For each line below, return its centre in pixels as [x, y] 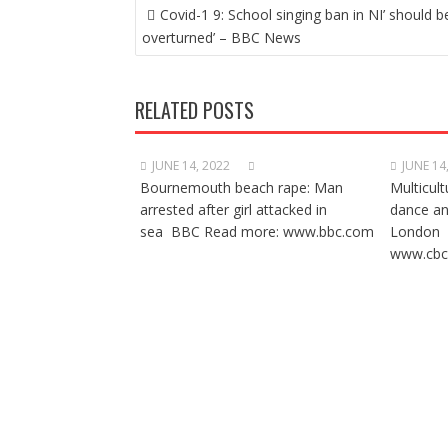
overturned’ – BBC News [221, 37]
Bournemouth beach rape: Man [241, 187]
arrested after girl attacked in [233, 209]
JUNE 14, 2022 [190, 165]
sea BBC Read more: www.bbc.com [256, 231]
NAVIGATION [178, 29]
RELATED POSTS [194, 110]
